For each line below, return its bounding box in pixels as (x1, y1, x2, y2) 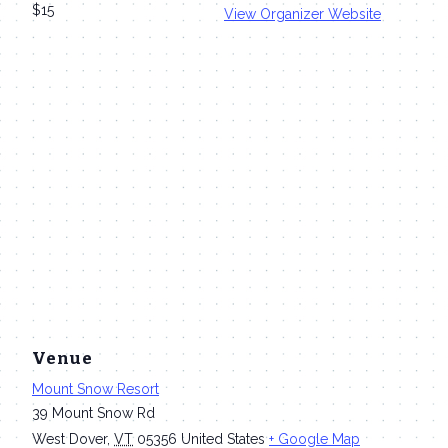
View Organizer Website (224, 5, 381, 22)
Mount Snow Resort (32, 380, 159, 397)
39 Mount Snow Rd (32, 404, 155, 421)
